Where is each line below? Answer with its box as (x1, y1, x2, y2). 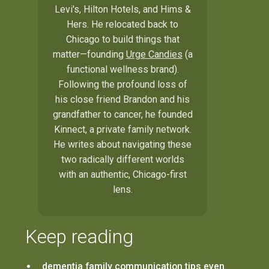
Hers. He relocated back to (67, 18, 178, 30)
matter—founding (52, 48, 126, 60)
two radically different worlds (61, 153, 184, 165)
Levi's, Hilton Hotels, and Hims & (54, 3, 191, 15)
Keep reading (25, 225, 134, 248)
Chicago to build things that (65, 33, 180, 45)
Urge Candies (125, 48, 183, 60)
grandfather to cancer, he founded (52, 108, 193, 120)
